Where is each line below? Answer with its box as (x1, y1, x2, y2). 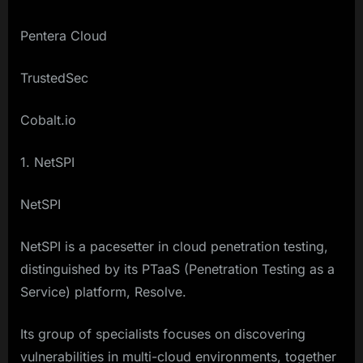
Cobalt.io (20, 112, 76, 129)
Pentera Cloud (20, 28, 107, 45)
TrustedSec (20, 70, 88, 87)
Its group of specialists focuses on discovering (20, 326, 305, 343)
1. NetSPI (20, 154, 75, 171)
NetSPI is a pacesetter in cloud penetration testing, (20, 238, 328, 255)
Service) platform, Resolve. (20, 284, 186, 301)
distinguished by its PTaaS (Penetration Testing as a (20, 261, 335, 278)
